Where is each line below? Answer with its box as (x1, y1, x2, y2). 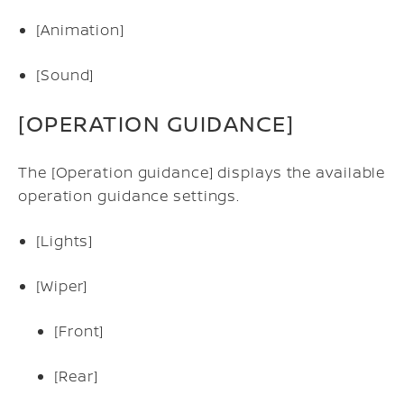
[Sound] (36, 65, 95, 85)
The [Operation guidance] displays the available (18, 162, 386, 182)
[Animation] (36, 20, 124, 40)
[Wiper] (36, 276, 88, 296)
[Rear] (54, 366, 98, 386)
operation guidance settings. (18, 186, 241, 206)
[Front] (54, 321, 105, 341)
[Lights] (36, 231, 94, 251)
